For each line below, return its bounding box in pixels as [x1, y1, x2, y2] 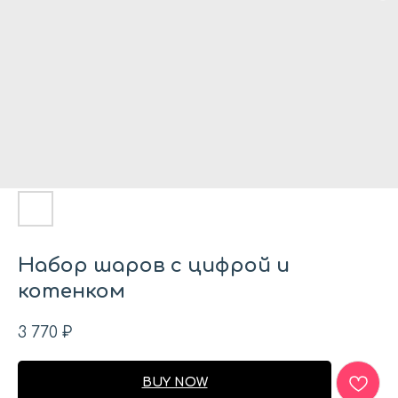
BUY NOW [141, 376, 208, 390]
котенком [18, 281, 125, 302]
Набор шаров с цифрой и [18, 255, 290, 276]
